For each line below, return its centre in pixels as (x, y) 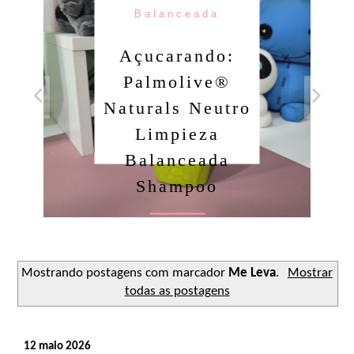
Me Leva (252, 273)
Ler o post (176, 251)
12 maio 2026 (57, 346)
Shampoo (177, 186)
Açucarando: (177, 55)
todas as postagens (177, 291)
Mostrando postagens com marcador (125, 273)
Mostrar (310, 273)
